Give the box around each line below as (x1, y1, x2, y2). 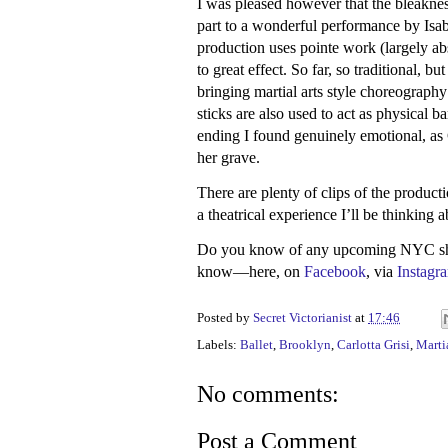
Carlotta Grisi (337, 337, 410, 353)
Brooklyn (279, 337, 331, 353)
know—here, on (197, 263, 304, 281)
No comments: (197, 381, 339, 408)
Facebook (304, 263, 366, 281)
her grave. (197, 149, 260, 167)
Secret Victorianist (253, 310, 352, 326)
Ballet (240, 337, 273, 353)
